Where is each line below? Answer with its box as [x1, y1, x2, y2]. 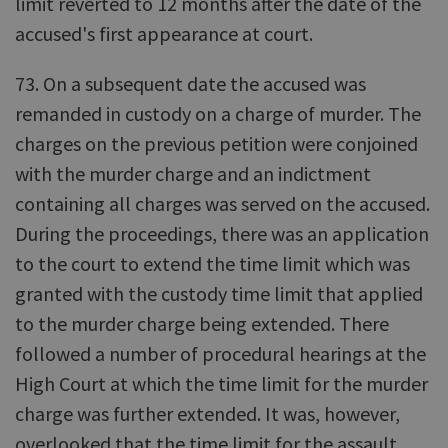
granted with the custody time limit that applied [15, 281, 423, 306]
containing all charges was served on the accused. [15, 191, 430, 216]
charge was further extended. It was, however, [15, 401, 400, 426]
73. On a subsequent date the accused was [15, 71, 366, 96]
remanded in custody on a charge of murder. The [15, 101, 421, 126]
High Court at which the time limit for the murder [15, 371, 428, 396]
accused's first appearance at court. [15, 21, 313, 46]
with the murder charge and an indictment [15, 161, 371, 186]
